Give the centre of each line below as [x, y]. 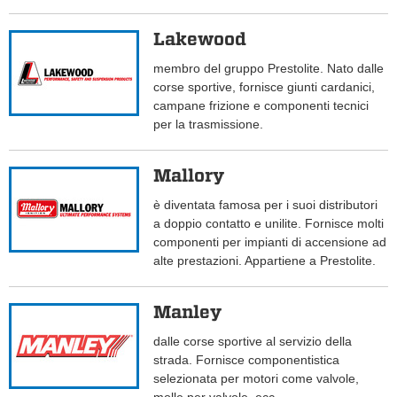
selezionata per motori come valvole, [257, 379]
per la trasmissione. [209, 125]
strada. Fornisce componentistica [247, 360]
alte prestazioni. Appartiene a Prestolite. [265, 261]
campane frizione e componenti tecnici [261, 106]
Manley [188, 312]
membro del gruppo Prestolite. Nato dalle [269, 69]
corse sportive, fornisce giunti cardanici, [265, 87]
